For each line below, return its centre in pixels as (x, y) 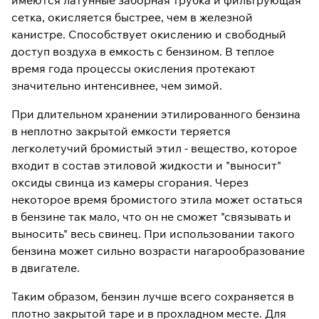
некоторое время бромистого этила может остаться (157, 199)
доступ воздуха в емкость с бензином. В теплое (143, 51)
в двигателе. (46, 268)
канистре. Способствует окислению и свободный (149, 34)
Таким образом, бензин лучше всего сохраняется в (153, 296)
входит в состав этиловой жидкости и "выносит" (146, 165)
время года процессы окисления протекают (134, 68)
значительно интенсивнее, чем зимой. (117, 85)
